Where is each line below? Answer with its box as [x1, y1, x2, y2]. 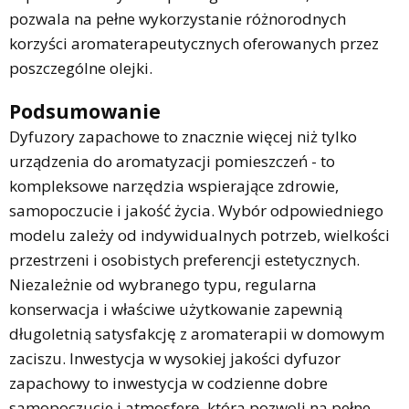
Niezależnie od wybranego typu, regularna [9, 273, 317, 295]
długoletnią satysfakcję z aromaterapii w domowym [9, 322, 384, 344]
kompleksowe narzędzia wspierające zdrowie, [9, 174, 339, 196]
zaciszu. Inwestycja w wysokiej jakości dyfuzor [9, 347, 341, 369]
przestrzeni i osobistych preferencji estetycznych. [9, 248, 360, 270]
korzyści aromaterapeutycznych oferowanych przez [9, 32, 379, 54]
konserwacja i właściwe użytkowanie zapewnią [9, 298, 342, 320]
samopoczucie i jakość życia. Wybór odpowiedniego [9, 199, 383, 221]
